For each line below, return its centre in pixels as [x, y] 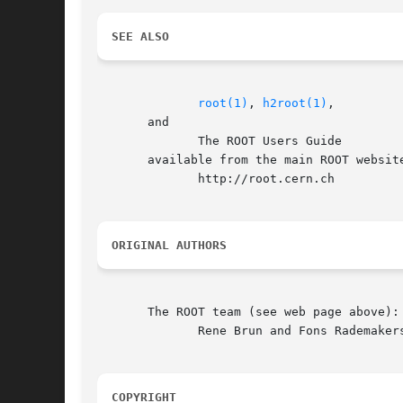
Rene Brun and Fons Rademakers [126, 331]
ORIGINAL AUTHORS [169, 246]
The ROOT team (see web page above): [248, 312]
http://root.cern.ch [126, 179]
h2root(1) [295, 103]
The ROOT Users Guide [126, 141]
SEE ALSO [140, 37]
